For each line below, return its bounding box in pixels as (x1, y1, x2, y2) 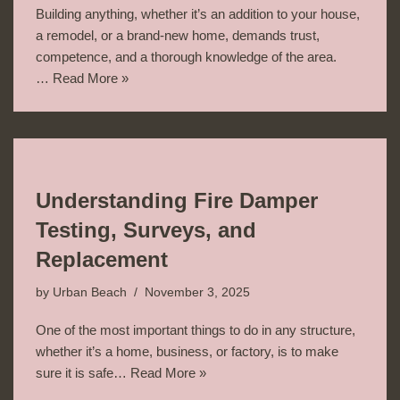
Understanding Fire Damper (36, 187, 318, 212)
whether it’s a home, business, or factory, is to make (36, 343, 338, 359)
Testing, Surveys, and (36, 217, 256, 242)
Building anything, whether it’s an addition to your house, (36, 5, 360, 21)
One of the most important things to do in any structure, (36, 321, 355, 337)
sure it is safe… (36, 364, 130, 380)
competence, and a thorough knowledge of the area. (36, 48, 337, 64)
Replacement (36, 246, 168, 271)
